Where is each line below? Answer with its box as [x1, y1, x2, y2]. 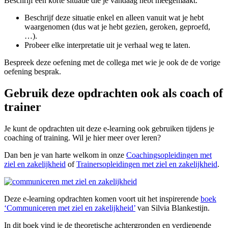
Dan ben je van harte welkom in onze [4, 150, 126, 159]
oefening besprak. [4, 67, 61, 76]
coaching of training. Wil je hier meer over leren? [4, 133, 161, 142]
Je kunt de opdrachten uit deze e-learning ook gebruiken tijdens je [4, 124, 214, 133]
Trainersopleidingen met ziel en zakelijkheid [76, 159, 217, 168]
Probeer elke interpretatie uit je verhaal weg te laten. [24, 41, 190, 50]
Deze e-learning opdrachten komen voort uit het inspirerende [4, 194, 201, 203]
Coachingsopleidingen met [126, 150, 212, 159]
